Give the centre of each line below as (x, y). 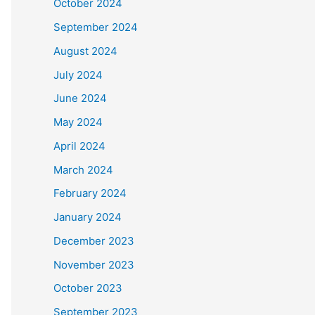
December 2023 (94, 240)
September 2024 (96, 27)
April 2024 (79, 146)
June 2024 (80, 98)
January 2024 (88, 217)
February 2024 (90, 193)
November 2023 (94, 264)
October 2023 (88, 288)
